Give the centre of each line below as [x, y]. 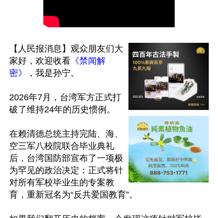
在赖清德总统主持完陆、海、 [66, 134]
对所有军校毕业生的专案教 [62, 182]
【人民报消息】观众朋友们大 [66, 49]
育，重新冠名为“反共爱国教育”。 [73, 195]
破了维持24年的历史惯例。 [62, 109]
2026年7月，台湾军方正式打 [65, 97]
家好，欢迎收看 [40, 61]
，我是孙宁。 [53, 73]
